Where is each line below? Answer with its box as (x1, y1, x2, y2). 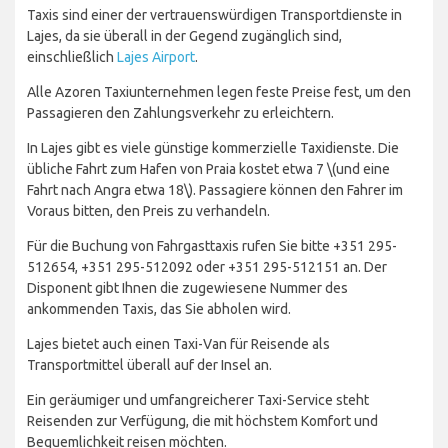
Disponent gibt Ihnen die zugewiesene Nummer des (27, 280, 348, 297)
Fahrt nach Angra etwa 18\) (27, 182, 193, 199)
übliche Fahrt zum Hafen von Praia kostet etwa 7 (27, 161, 327, 178)
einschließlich (27, 49, 117, 66)
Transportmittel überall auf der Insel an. (27, 357, 272, 374)
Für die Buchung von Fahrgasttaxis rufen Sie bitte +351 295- (27, 238, 397, 255)
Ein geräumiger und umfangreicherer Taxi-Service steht (27, 392, 369, 409)
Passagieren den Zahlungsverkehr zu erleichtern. (27, 105, 334, 122)
